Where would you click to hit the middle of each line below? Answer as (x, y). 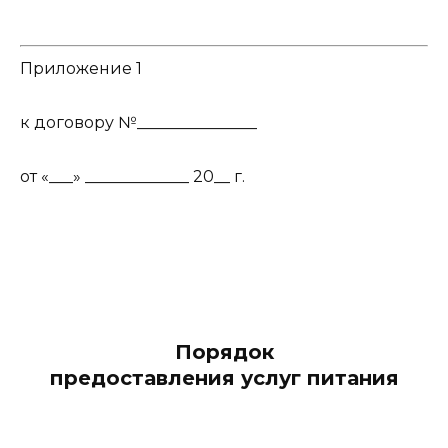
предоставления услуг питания (224, 377)
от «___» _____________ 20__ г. (132, 177)
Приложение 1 (81, 68)
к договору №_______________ (138, 122)
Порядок (224, 351)
